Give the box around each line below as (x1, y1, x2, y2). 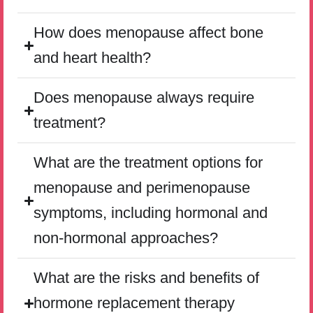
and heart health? (34, 49, 152, 66)
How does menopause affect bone (34, 24, 264, 41)
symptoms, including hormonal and (34, 204, 268, 221)
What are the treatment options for (34, 154, 263, 171)
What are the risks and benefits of (34, 269, 260, 286)
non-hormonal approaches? (34, 229, 219, 247)
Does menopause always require (34, 89, 255, 106)
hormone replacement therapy (34, 294, 235, 312)
